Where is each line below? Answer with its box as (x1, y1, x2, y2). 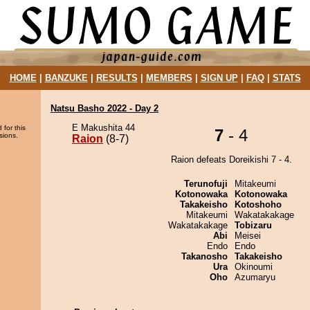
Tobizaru (235, 220, 272, 230)
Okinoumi (235, 262, 273, 272)
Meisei (235, 230, 261, 241)
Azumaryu (235, 272, 275, 282)
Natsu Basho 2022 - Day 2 (51, 103, 158, 113)
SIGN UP (200, 73, 238, 83)
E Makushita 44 (72, 122, 135, 133)
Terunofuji (184, 179, 228, 189)
